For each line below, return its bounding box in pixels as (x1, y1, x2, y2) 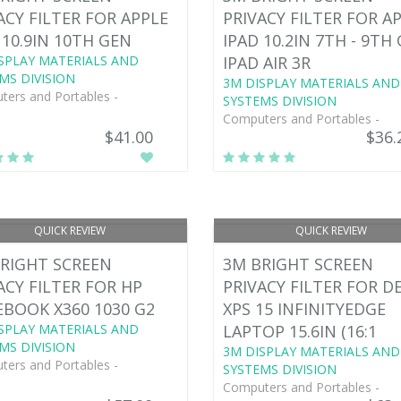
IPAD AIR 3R (222, 51, 311, 73)
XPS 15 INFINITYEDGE (222, 297, 386, 320)
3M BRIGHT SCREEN (222, 252, 373, 275)
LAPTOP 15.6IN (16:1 (222, 320, 377, 342)
